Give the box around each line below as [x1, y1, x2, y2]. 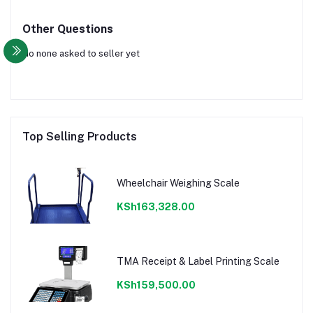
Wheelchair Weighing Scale [116, 177, 240, 189]
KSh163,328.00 [116, 201, 195, 212]
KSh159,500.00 [116, 279, 196, 291]
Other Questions [22, 22, 113, 36]
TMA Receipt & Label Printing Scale [116, 255, 279, 267]
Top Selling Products [22, 130, 137, 144]
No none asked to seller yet [22, 48, 140, 59]
